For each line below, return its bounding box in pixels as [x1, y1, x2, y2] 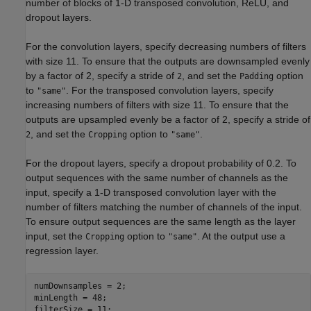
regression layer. [26, 244, 99, 256]
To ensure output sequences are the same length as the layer [26, 215, 296, 227]
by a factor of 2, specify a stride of [26, 69, 177, 81]
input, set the [26, 230, 85, 242]
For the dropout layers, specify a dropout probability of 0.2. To [26, 157, 296, 169]
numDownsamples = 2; [33, 281, 126, 292]
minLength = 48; [33, 293, 107, 303]
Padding [239, 71, 274, 81]
